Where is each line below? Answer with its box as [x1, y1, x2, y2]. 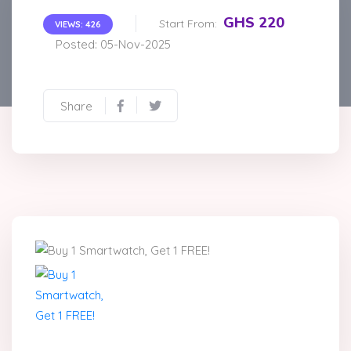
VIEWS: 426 [55, 19, 101, 31]
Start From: [159, 16, 217, 31]
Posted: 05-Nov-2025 [56, 37, 171, 52]
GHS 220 [223, 13, 284, 33]
